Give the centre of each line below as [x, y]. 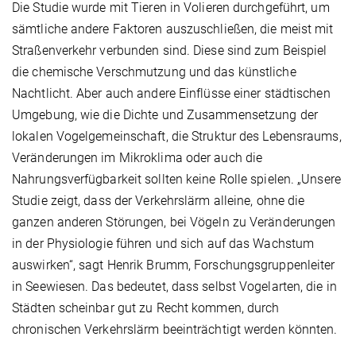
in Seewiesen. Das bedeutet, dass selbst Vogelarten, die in [174, 287]
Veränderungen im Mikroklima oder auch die [137, 158]
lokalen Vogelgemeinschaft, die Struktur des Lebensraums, [177, 137]
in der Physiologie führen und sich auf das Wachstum [163, 244]
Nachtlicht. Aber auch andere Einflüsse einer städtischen [171, 94]
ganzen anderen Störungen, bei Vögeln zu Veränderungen [174, 222]
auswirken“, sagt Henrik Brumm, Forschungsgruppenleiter [174, 265]
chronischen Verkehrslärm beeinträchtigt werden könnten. [175, 330]
